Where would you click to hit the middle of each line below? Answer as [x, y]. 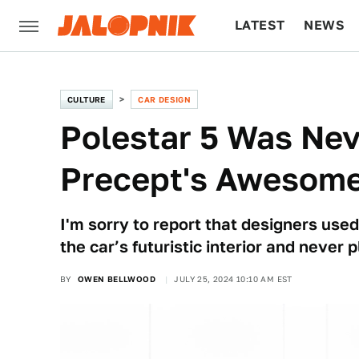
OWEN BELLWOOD [117, 279]
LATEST [260, 25]
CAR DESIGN [165, 99]
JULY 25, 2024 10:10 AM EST [233, 279]
